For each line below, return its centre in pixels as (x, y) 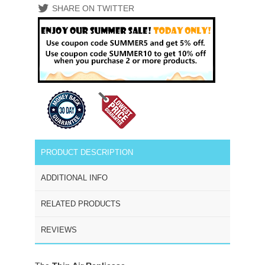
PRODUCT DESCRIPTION (87, 152)
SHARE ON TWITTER (93, 8)
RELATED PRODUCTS (81, 203)
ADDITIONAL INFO (74, 177)
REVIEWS (59, 230)
